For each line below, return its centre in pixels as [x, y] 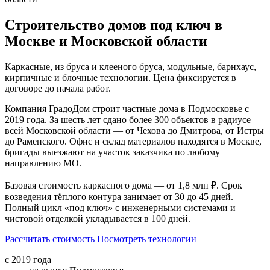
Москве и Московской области [106, 41]
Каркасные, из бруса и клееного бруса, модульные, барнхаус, [130, 66]
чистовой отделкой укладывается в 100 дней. [98, 218]
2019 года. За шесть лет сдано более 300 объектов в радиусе [128, 119]
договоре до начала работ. [58, 88]
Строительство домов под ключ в [114, 24]
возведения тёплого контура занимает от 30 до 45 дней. [119, 196]
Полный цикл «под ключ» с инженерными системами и [120, 207]
